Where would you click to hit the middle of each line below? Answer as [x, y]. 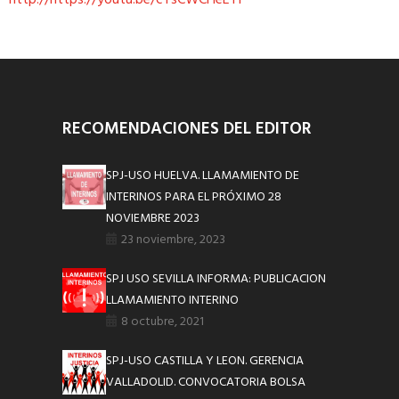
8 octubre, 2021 [163, 322]
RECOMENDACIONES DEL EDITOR [187, 130]
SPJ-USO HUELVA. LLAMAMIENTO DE [203, 176]
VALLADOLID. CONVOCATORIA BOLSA [206, 383]
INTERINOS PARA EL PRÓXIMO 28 [194, 198]
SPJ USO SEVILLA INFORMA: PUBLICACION [216, 280]
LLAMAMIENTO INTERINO [173, 301]
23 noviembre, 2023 [174, 240]
